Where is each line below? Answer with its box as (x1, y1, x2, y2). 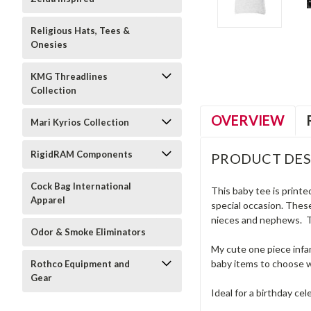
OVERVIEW (211, 111, 285, 128)
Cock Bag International (31, 180, 131, 192)
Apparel (31, 194, 65, 205)
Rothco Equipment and (31, 258, 130, 269)
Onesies (31, 39, 67, 50)
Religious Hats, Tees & (31, 25, 130, 36)
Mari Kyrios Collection (31, 117, 129, 128)
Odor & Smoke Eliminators (31, 226, 146, 237)
